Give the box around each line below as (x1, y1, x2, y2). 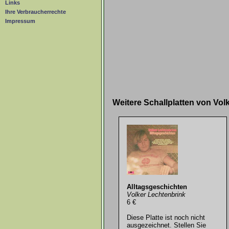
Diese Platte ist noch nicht (126, 213, 205, 221)
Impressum (5, 18, 35, 25)
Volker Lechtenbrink (126, 190, 186, 198)
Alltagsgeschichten (126, 182, 187, 191)
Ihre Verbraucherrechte (5, 9, 66, 15)
